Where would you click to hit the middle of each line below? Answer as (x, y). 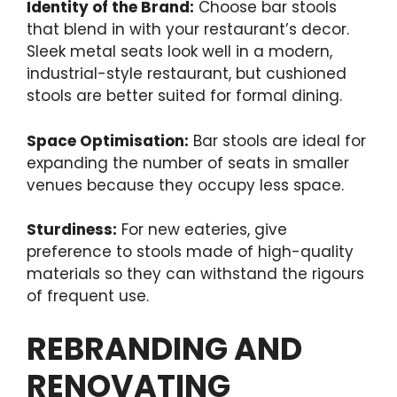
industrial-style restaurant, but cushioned (187, 74)
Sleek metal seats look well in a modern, (179, 52)
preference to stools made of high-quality (190, 252)
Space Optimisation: (108, 140)
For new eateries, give (202, 230)
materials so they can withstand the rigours (195, 274)
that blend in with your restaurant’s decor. (188, 30)
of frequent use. (88, 296)
